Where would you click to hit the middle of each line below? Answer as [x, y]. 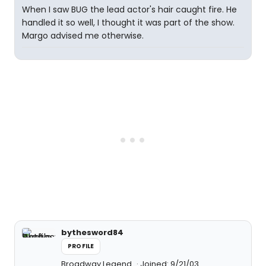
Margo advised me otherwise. [83, 36]
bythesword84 [92, 233]
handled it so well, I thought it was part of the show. [128, 23]
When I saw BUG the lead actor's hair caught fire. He [129, 10]
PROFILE [81, 246]
